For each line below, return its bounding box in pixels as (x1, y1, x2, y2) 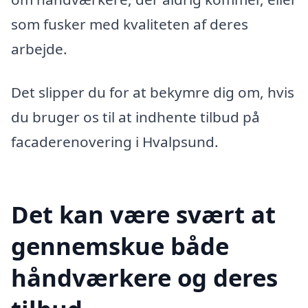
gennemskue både (11, 230, 229, 263)
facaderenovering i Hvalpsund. (11, 132, 219, 152)
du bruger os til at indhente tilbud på (11, 107, 260, 127)
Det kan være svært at (11, 198, 276, 231)
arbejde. (11, 38, 67, 58)
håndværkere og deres (11, 261, 278, 294)
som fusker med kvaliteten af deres (11, 14, 248, 34)
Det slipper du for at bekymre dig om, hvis (11, 82, 294, 102)
